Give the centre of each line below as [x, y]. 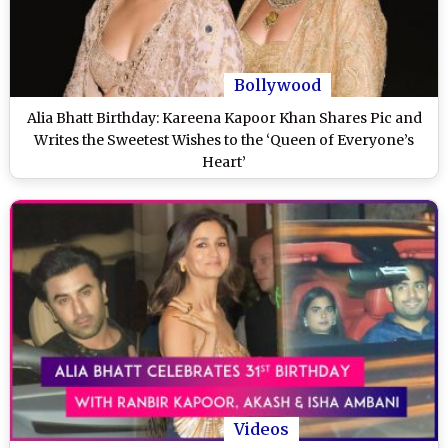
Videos [261, 429]
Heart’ [224, 162]
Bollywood [277, 85]
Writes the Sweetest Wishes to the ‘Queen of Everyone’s [224, 140]
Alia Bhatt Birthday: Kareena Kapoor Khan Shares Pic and [224, 118]
